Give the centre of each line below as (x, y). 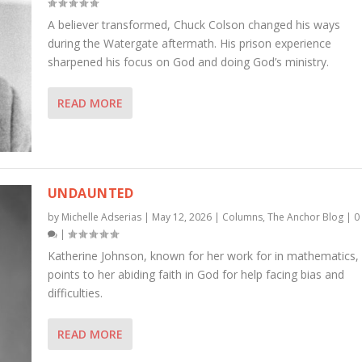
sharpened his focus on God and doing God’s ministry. (188, 62)
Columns (242, 217)
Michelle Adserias (101, 217)
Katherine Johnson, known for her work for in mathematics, (203, 256)
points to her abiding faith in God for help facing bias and (196, 275)
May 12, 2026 (181, 217)
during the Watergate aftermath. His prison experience (189, 44)
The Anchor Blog (305, 217)
